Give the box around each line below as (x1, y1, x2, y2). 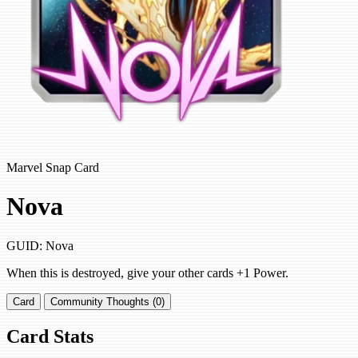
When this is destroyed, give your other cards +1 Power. (6, 265, 288, 280)
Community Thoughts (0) (50, 295, 165, 308)
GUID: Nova (6, 238, 74, 253)
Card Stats (6, 325, 93, 347)
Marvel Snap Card (6, 160, 99, 174)
